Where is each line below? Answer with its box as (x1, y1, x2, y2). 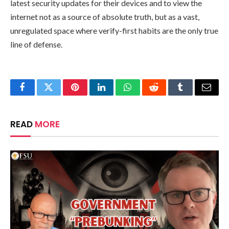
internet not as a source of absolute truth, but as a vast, (10, 11, 199, 21)
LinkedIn (100, 90, 134, 100)
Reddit (153, 90, 178, 100)
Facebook (21, 90, 58, 100)
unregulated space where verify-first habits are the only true (10, 25, 218, 35)
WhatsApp (127, 90, 167, 100)
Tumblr (179, 90, 207, 100)
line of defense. (10, 39, 62, 49)
